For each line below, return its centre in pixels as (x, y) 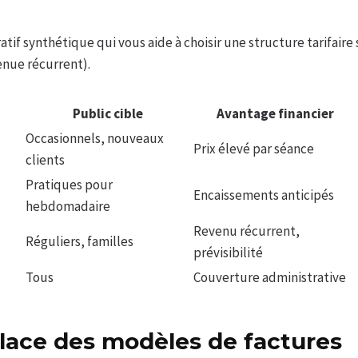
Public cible (108, 114)
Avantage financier (275, 114)
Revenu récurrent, (247, 231)
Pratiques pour (69, 185)
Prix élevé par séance (254, 149)
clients (45, 160)
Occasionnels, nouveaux (95, 139)
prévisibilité (228, 253)
